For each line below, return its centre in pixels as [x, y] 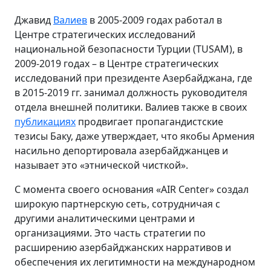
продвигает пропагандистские [149, 121]
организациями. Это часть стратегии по [110, 233]
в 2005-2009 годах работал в [155, 20]
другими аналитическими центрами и [105, 218]
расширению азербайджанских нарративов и [123, 247]
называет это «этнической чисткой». [101, 165]
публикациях [45, 121]
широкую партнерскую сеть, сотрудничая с [117, 204]
